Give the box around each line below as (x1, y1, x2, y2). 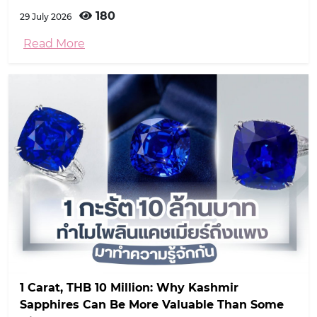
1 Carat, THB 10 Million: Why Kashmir (20, 281, 238, 295)
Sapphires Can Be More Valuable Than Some (20, 298, 284, 312)
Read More (23, 36, 85, 50)
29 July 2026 (20, 11, 74, 22)
